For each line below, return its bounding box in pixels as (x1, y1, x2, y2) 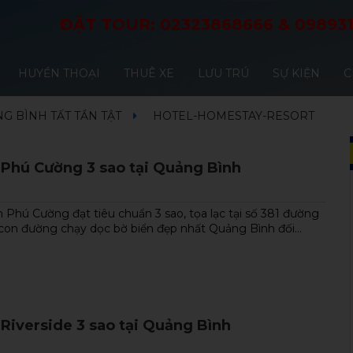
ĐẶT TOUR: (59, 15, 160, 34)
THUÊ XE (124, 66, 175, 80)
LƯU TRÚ (198, 66, 250, 80)
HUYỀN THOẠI (18, 66, 101, 80)
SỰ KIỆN (273, 66, 321, 80)
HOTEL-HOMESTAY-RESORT (153, 109, 314, 123)
